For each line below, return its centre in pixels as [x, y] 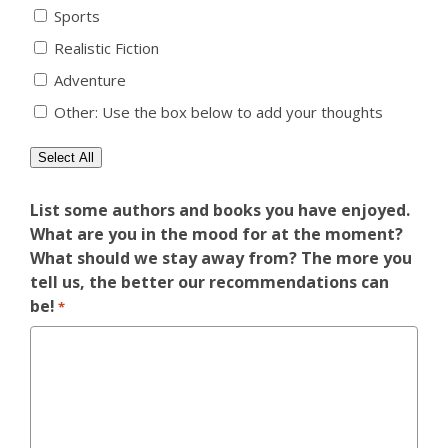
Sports [77, 16]
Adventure [90, 80]
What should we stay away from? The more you [221, 257]
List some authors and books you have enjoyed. [220, 209]
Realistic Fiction [106, 48]
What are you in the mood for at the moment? [216, 233]
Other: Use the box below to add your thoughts [218, 112]
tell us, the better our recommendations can [209, 281]
